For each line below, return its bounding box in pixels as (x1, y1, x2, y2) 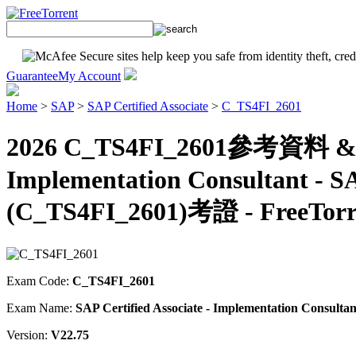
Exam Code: (6, 273, 72, 288)
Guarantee (6, 69, 58, 83)
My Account (58, 69, 121, 83)
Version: (6, 327, 51, 342)
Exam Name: (6, 300, 75, 315)
